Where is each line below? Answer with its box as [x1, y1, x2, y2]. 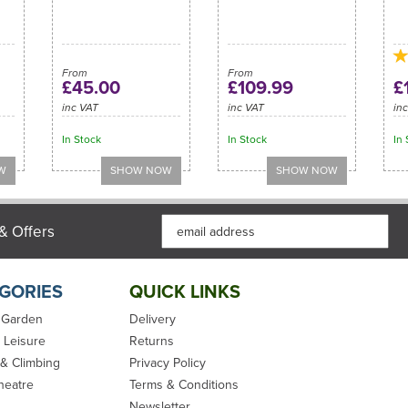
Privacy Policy [128, 353, 206, 372]
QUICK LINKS [128, 278, 240, 305]
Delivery [128, 310, 176, 329]
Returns [128, 331, 174, 351]
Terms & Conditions [128, 375, 239, 394]
